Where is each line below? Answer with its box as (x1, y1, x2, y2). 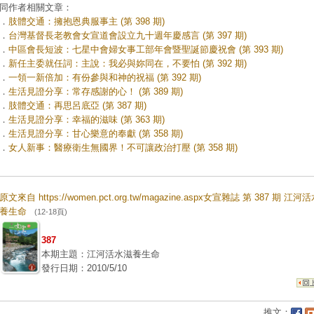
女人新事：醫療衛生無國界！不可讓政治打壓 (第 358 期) (8, 142, 238, 153)
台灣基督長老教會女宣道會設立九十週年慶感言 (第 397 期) (8, 30, 247, 41)
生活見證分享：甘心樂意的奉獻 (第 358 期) (8, 128, 183, 139)
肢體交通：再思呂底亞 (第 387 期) (8, 100, 146, 111)
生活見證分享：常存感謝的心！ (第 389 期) (8, 86, 183, 97)
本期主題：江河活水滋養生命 (41, 249, 160, 259)
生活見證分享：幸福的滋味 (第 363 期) (8, 114, 165, 125)
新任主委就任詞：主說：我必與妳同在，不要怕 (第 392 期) (8, 58, 247, 69)
